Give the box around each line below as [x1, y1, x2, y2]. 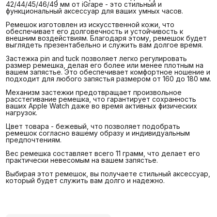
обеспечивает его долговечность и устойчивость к [6, 27, 183, 35]
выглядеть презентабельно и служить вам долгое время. [6, 40, 203, 49]
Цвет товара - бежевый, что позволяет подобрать [6, 122, 180, 130]
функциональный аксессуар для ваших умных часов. [6, 6, 183, 15]
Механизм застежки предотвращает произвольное [6, 88, 182, 96]
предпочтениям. [6, 135, 62, 144]
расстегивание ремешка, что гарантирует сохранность [6, 94, 196, 103]
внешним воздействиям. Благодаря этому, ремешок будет [6, 33, 207, 42]
